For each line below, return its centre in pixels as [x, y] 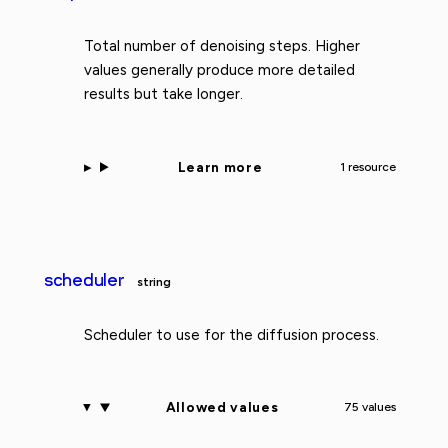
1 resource [367, 166]
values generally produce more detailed [219, 70]
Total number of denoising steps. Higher [222, 46]
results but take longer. [163, 94]
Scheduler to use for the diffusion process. [231, 334]
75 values [369, 407]
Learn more [220, 166]
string [153, 281]
